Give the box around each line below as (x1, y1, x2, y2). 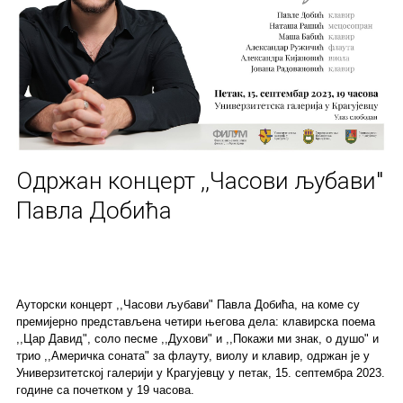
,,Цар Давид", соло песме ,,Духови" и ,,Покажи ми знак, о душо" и (15, 331, 379, 345)
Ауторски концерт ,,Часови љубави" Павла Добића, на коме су (15, 297, 360, 311)
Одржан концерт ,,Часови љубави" (15, 166, 383, 194)
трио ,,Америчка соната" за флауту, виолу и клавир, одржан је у (15, 348, 370, 363)
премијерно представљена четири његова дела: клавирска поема (15, 314, 375, 328)
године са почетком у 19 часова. (15, 382, 194, 397)
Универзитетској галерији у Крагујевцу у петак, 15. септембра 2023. (15, 365, 385, 380)
